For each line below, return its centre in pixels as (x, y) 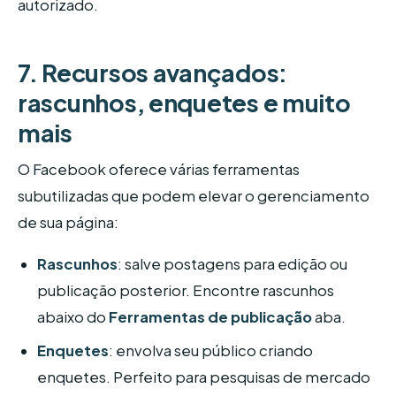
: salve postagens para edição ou (233, 264)
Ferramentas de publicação (211, 317)
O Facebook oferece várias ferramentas (159, 169)
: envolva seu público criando (211, 351)
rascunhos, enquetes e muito (184, 102)
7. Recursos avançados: (153, 72)
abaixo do (73, 317)
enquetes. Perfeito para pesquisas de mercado (204, 377)
